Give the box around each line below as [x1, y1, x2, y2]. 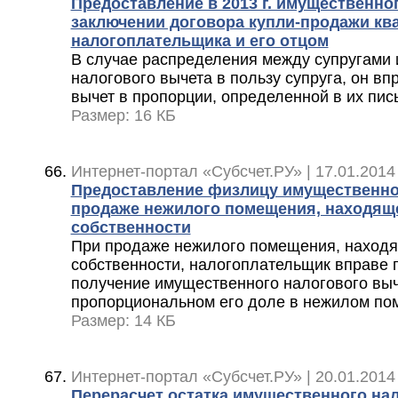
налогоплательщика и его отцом [70, 31, 329, 50]
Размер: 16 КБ [70, 106, 176, 124]
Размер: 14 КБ [70, 311, 176, 330]
